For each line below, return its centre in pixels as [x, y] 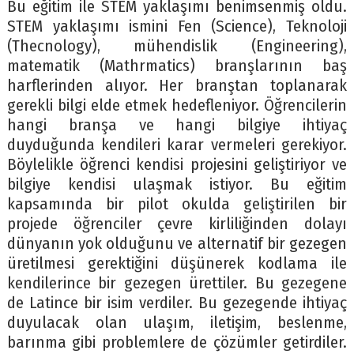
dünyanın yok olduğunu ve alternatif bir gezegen [177, 244]
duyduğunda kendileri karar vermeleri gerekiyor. [177, 145]
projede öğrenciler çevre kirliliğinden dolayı [177, 224]
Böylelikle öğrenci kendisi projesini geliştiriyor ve [177, 165]
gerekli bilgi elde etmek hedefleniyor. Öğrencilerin [177, 106]
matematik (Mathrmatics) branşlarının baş [177, 66]
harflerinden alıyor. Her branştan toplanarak [177, 86]
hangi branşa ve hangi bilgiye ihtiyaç [177, 126]
